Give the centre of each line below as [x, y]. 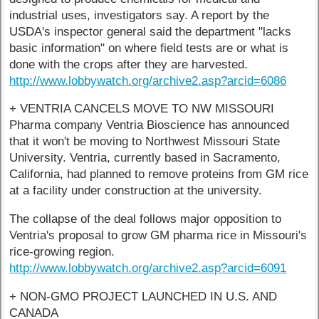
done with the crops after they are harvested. [129, 64]
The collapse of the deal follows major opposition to [146, 219]
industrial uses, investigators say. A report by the [140, 15]
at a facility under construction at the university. [136, 191]
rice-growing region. [62, 252]
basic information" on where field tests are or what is [149, 48]
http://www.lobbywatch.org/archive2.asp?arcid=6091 [148, 268]
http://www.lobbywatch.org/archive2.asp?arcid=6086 [148, 80]
